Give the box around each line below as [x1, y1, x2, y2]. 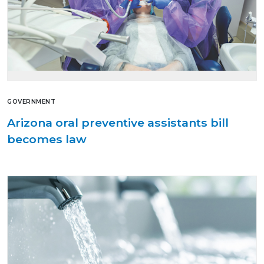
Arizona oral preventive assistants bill [7, 115, 229, 130]
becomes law [7, 132, 87, 147]
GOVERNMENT [7, 98, 55, 106]
